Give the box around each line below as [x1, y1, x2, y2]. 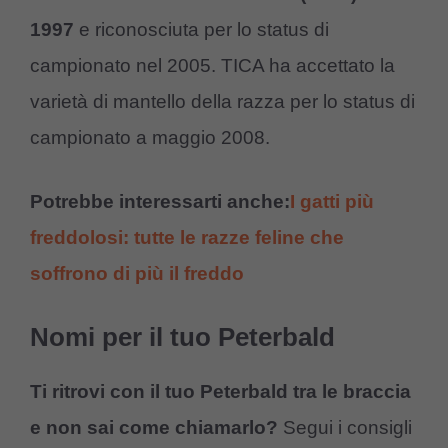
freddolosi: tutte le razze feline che [30, 227, 344, 249]
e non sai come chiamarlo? [30, 416, 278, 438]
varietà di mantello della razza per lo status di [30, 90, 415, 112]
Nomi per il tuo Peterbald [30, 321, 335, 352]
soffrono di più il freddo [30, 263, 244, 285]
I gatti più [290, 191, 374, 213]
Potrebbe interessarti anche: [30, 191, 290, 213]
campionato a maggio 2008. [30, 126, 270, 148]
